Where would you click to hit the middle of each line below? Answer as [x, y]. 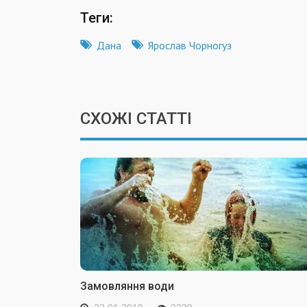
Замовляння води [127, 286]
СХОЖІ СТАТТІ [136, 118]
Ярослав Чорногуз [190, 45]
